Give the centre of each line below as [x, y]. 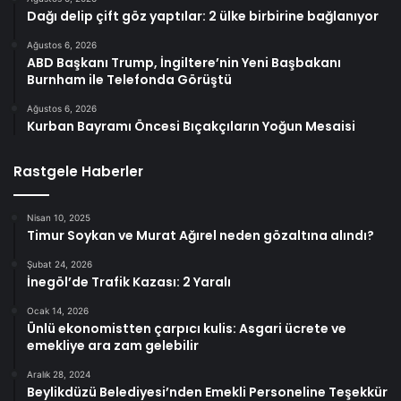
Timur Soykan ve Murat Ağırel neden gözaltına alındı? [200, 236]
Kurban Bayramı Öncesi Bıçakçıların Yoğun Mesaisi [191, 127]
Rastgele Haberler [78, 172]
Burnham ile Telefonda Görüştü [129, 80]
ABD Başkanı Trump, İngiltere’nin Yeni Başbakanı [184, 63]
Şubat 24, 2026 [60, 264]
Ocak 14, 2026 [58, 311]
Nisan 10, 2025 [59, 218]
